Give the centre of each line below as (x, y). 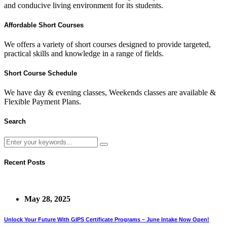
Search (15, 122)
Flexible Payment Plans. (43, 102)
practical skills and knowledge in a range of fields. (84, 53)
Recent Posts (25, 162)
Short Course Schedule (41, 73)
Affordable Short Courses (44, 25)
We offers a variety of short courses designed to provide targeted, (107, 44)
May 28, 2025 (47, 199)
